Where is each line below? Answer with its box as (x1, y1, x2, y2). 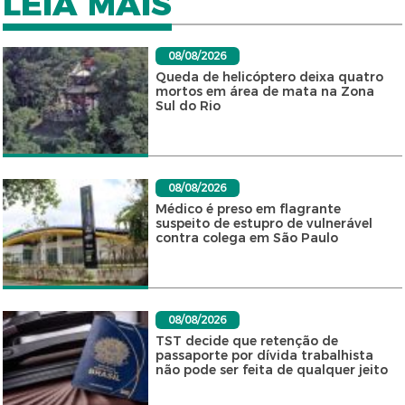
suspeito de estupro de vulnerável (155, 215, 372, 232)
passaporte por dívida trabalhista (155, 347, 373, 364)
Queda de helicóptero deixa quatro (155, 69, 383, 86)
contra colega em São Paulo (155, 230, 338, 247)
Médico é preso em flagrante (155, 201, 341, 218)
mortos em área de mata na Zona (155, 83, 374, 100)
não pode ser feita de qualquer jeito (155, 362, 388, 379)
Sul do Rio (155, 98, 221, 115)
